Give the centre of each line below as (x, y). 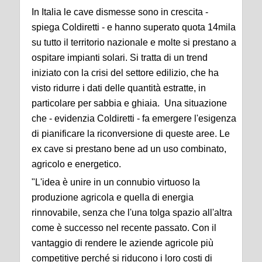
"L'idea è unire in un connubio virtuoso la (116, 182)
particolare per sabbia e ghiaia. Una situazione (129, 104)
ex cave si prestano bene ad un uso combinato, (129, 149)
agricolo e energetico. (76, 164)
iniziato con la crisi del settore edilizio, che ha (125, 73)
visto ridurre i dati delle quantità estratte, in (119, 88)
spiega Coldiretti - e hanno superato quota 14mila (134, 27)
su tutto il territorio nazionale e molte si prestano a (134, 43)
